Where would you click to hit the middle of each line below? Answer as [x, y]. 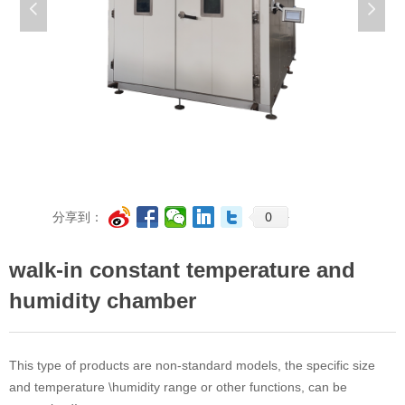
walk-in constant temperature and [182, 270]
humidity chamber [103, 301]
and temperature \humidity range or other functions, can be [178, 387]
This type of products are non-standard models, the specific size [192, 365]
